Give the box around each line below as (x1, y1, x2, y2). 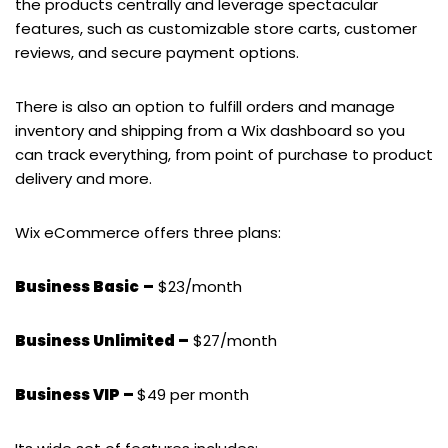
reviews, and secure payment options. (15, 41, 303, 63)
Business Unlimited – (15, 329, 189, 351)
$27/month (189, 329, 277, 351)
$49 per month (137, 383, 249, 405)
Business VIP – (15, 383, 137, 405)
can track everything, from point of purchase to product (15, 143, 433, 165)
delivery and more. (15, 167, 156, 189)
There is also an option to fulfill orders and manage (15, 95, 395, 117)
